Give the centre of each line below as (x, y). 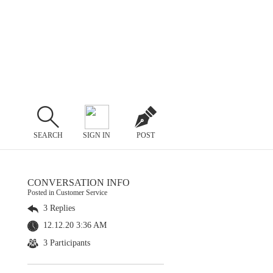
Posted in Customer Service (67, 193)
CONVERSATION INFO (79, 183)
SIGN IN (97, 135)
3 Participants (66, 243)
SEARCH (48, 135)
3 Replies (58, 208)
